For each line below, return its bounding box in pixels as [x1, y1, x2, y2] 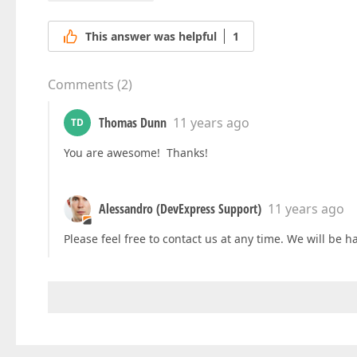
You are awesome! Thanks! [64, 145, 208, 161]
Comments [48, 76, 114, 94]
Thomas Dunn [99, 114, 167, 132]
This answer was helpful [85, 29, 217, 45]
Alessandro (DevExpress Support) [99, 200, 261, 218]
